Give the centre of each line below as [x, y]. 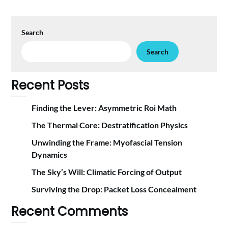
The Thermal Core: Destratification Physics [110, 125]
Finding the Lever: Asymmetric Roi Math [104, 108]
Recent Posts [50, 85]
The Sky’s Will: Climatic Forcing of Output [107, 172]
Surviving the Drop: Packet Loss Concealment [114, 189]
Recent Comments [70, 212]
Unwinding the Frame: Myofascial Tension [107, 142]
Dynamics [50, 155]
